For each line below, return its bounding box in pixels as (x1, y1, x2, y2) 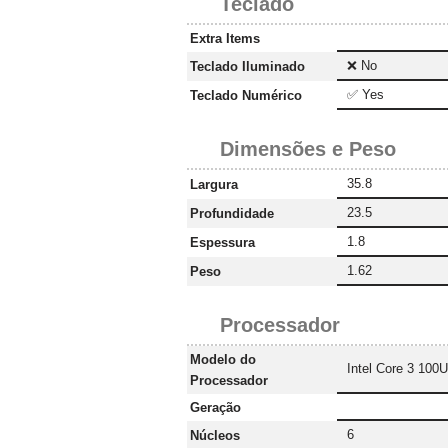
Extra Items (190, 31, 260, 47)
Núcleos (190, 428, 240, 444)
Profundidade (190, 206, 274, 222)
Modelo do (190, 352, 256, 368)
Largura (190, 177, 238, 193)
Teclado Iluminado (190, 59, 305, 75)
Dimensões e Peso (220, 138, 396, 161)
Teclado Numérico (190, 88, 302, 104)
